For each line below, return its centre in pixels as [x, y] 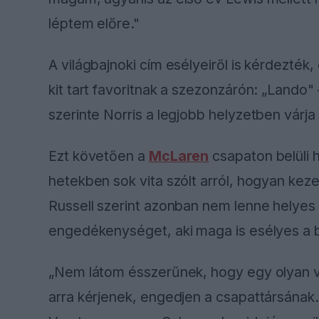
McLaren [179, 156]
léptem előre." [94, 23]
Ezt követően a [99, 156]
